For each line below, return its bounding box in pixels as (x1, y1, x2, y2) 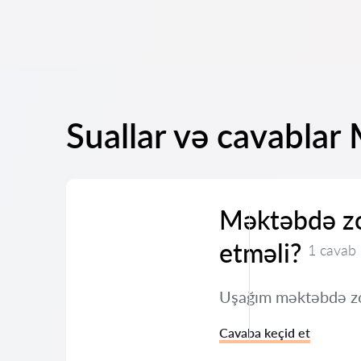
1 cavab (308, 241, 356, 259)
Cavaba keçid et (219, 325, 310, 340)
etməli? (219, 237, 301, 268)
